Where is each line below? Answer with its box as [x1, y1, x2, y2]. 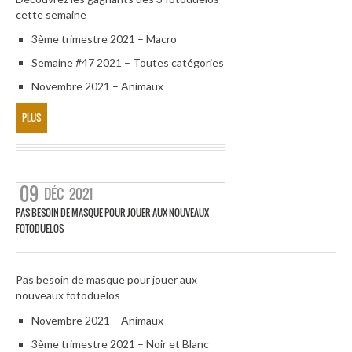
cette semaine [16, 7, 86, 21]
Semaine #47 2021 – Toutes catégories [31, 55, 224, 69]
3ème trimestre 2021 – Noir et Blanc [31, 336, 209, 350]
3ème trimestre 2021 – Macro [31, 31, 177, 46]
